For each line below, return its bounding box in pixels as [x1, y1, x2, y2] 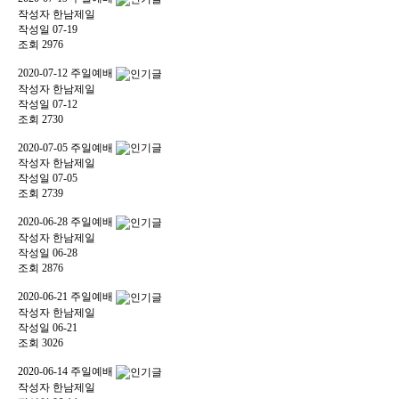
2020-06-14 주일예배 [18, 364, 116, 378]
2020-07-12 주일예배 [18, 66, 116, 79]
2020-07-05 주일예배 [18, 141, 116, 154]
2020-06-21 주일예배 [18, 290, 116, 303]
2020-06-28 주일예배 [18, 216, 116, 229]
